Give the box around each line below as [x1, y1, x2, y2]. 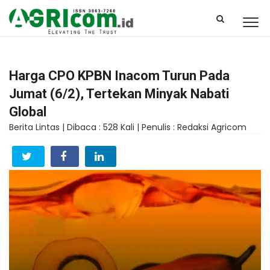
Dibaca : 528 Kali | [67, 121, 142, 133]
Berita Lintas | [9, 121, 67, 133]
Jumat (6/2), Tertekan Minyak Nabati [9, 86, 229, 101]
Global [9, 104, 46, 119]
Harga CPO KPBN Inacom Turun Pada [9, 68, 230, 83]
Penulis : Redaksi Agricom [142, 121, 246, 133]
